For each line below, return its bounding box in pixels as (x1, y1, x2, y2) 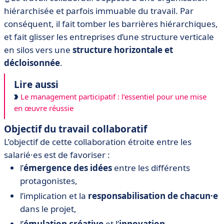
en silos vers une (4, 44, 72, 55)
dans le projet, (20, 203, 76, 214)
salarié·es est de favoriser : (4, 149, 110, 160)
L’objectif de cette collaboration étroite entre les (4, 136, 191, 147)
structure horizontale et (72, 44, 173, 55)
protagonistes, (20, 175, 77, 186)
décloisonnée (4, 57, 60, 68)
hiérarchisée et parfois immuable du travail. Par (4, 5, 193, 16)
